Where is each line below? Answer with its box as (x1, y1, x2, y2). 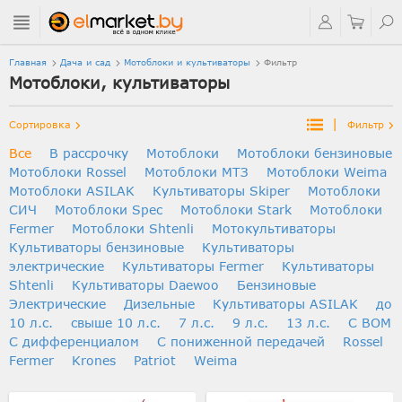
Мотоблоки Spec (55, 202, 167, 217)
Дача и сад (60, 57, 110, 67)
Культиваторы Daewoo (72, 277, 223, 293)
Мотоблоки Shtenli (72, 221, 198, 236)
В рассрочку (49, 145, 133, 161)
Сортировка (9, 118, 71, 130)
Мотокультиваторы (212, 221, 336, 236)
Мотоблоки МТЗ (144, 164, 253, 179)
